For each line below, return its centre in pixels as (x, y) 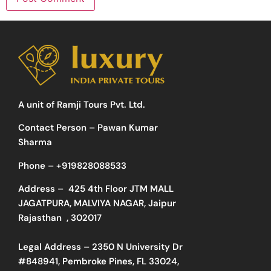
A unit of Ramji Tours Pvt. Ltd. (82, 105)
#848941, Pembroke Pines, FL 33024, (99, 262)
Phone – (37, 165)
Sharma (35, 142)
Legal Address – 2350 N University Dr (100, 247)
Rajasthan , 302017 (61, 218)
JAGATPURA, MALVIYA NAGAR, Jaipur (97, 204)
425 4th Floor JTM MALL (120, 189)
